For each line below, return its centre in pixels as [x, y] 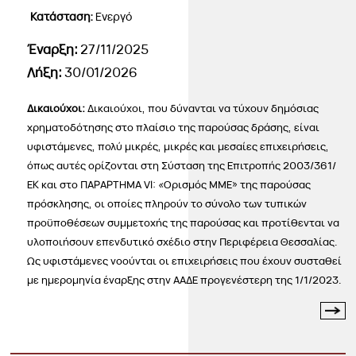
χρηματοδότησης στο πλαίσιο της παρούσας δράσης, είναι [174, 127]
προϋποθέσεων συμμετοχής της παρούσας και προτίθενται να [184, 222]
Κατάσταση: [63, 16]
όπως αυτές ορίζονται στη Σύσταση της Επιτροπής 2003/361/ [182, 165]
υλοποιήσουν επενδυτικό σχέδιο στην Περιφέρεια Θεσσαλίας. [183, 241]
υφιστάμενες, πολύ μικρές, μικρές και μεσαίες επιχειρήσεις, [178, 146]
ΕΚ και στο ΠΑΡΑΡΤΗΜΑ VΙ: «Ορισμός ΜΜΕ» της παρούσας [169, 184]
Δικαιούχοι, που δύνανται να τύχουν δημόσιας [203, 108]
